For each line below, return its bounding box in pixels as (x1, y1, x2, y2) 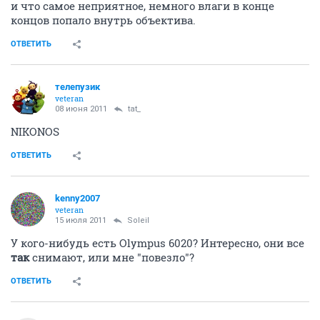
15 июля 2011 (55, 216, 106, 226)
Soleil (127, 216, 149, 226)
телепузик (55, 81, 100, 93)
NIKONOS (11, 124, 59, 139)
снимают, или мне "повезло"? (29, 250, 194, 265)
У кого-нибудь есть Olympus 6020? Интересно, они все (11, 236, 304, 251)
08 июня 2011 (55, 104, 107, 114)
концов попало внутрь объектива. (11, 13, 196, 28)
